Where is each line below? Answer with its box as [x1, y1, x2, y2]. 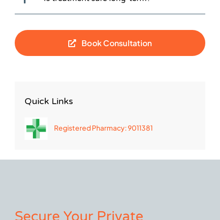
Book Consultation [82, 38, 152, 49]
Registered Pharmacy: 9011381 [54, 123, 153, 132]
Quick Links [25, 96, 74, 107]
